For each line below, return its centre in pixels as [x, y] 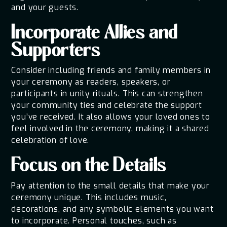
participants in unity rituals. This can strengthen [107, 94]
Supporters [56, 52]
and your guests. [45, 7]
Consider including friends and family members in [111, 70]
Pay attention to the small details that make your [110, 185]
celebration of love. [50, 140]
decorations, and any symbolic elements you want [112, 209]
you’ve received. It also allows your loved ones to [111, 117]
